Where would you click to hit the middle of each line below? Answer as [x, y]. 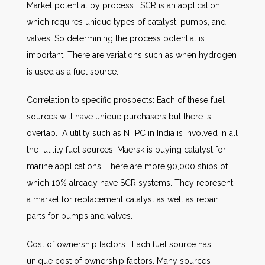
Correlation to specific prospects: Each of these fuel [126, 100]
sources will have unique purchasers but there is [119, 117]
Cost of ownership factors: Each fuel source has [119, 245]
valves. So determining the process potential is [116, 39]
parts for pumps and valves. [80, 216]
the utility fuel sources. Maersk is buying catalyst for [126, 150]
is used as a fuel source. [72, 72]
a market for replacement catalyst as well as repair [122, 200]
